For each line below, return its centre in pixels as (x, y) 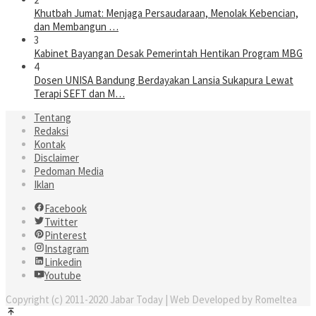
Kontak (50, 145)
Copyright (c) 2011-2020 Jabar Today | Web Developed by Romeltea (151, 300)
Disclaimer (56, 158)
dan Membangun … (76, 27)
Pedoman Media (69, 171)
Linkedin (63, 262)
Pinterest (66, 236)
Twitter (61, 222)
